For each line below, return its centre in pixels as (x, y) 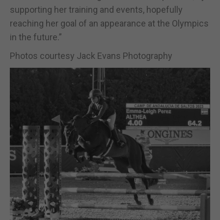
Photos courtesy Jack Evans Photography (91, 55)
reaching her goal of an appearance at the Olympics (109, 23)
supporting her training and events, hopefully (96, 9)
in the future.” (36, 37)
